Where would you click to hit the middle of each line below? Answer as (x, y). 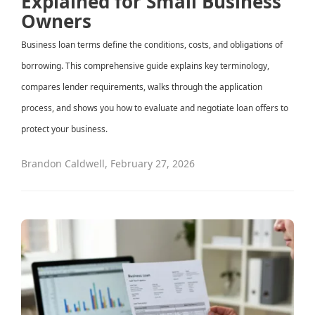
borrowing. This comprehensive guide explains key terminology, (145, 66)
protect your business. (64, 129)
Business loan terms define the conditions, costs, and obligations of (152, 45)
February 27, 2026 (153, 164)
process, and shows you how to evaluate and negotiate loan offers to (155, 108)
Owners (56, 21)
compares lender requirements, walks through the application (142, 87)
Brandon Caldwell (63, 164)
